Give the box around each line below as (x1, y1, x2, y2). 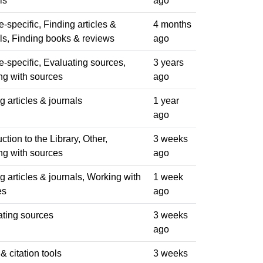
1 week (153, 171, 183, 182)
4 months (153, 19, 191, 29)
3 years (153, 57, 184, 68)
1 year (153, 95, 179, 106)
